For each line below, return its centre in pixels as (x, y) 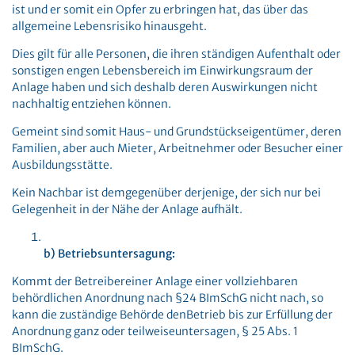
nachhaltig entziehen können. (92, 104)
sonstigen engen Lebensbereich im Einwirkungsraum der (162, 71)
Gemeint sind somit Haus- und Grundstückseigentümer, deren (177, 132)
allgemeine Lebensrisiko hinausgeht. (109, 26)
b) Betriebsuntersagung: (109, 254)
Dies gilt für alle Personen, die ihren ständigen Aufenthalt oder (176, 54)
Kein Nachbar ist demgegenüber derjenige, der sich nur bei (166, 193)
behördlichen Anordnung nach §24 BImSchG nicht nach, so (168, 298)
